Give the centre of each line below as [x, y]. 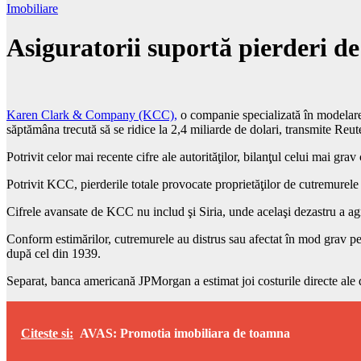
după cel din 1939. [54, 253]
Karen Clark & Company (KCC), [92, 114]
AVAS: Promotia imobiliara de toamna [185, 333]
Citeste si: [47, 333]
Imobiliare [32, 8]
